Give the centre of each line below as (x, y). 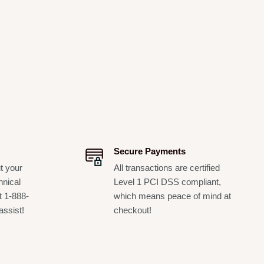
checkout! (132, 210)
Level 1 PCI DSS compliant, (167, 181)
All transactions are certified (166, 167)
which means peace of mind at (172, 196)
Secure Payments (149, 151)
